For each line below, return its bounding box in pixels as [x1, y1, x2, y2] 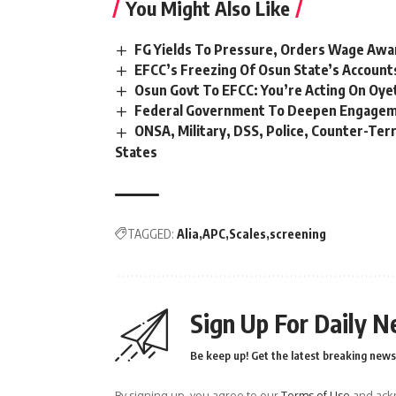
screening [270, 225, 326, 241]
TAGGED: [127, 225, 174, 241]
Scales [229, 225, 266, 241]
